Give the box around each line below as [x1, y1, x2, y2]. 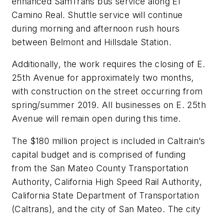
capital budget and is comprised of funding [12, 149, 186, 160]
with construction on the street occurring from [12, 86, 203, 97]
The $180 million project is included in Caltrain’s [12, 135, 205, 146]
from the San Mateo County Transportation [12, 163, 188, 173]
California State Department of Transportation [12, 190, 199, 200]
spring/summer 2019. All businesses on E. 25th [12, 100, 206, 110]
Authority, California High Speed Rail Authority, [12, 176, 202, 187]
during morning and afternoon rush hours [12, 23, 180, 34]
